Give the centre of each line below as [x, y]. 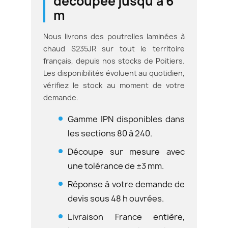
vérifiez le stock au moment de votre [114, 85]
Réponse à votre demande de [126, 184]
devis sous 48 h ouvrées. [116, 198]
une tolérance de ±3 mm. [116, 166]
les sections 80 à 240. [110, 133]
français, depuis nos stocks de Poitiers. [114, 61]
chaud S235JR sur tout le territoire [114, 48]
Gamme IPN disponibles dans [126, 119]
